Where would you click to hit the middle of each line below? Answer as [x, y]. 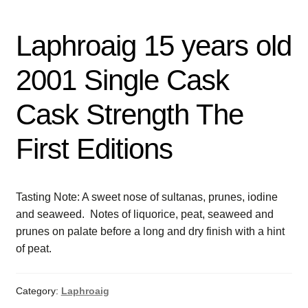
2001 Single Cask [122, 80]
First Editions [94, 148]
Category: [38, 290]
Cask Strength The [129, 114]
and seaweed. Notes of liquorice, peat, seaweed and [144, 214]
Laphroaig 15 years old [153, 45]
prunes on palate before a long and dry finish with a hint [150, 232]
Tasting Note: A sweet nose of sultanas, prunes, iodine [146, 197]
